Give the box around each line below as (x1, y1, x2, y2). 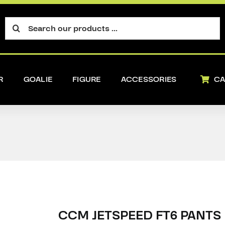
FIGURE (72, 73, 101, 85)
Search (5, 16, 33, 27)
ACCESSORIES (121, 73, 177, 85)
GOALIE (23, 73, 53, 85)
